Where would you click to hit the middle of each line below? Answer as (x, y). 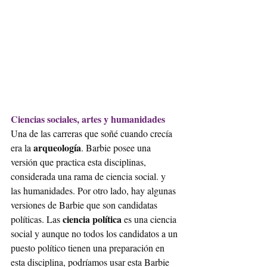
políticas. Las (37, 219)
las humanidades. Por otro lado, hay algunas (94, 190)
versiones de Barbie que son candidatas (85, 204)
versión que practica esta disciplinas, (80, 162)
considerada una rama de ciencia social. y (89, 176)
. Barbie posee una (117, 147)
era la (22, 147)
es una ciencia (151, 219)
